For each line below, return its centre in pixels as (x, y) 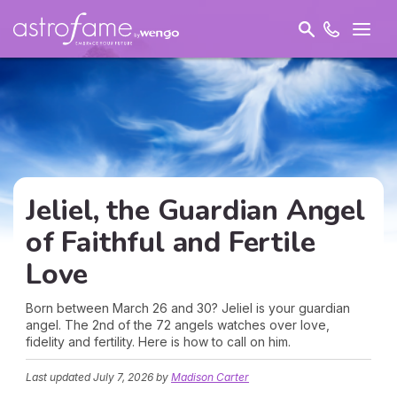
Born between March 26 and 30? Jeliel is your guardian (188, 308)
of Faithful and (127, 242)
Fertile (272, 242)
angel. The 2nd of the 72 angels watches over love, (178, 325)
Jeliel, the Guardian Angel (195, 210)
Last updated (59, 377)
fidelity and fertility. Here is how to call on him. (158, 342)
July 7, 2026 (123, 377)
